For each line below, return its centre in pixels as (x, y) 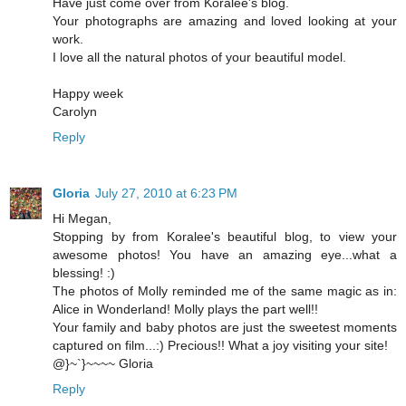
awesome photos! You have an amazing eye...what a (225, 255)
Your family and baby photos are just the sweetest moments (225, 327)
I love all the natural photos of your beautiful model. (199, 58)
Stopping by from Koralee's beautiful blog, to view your (225, 237)
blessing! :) (84, 273)
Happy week (88, 94)
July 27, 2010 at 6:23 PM (166, 193)
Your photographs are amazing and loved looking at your (225, 21)
